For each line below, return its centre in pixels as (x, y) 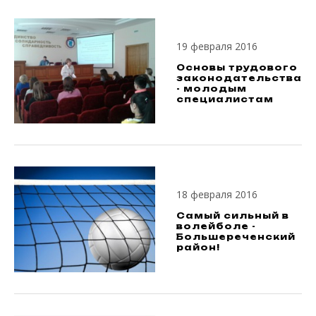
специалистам (225, 99)
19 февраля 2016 (217, 46)
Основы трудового (237, 67)
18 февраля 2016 (217, 195)
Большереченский (236, 237)
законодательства (239, 78)
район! (198, 248)
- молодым (212, 88)
